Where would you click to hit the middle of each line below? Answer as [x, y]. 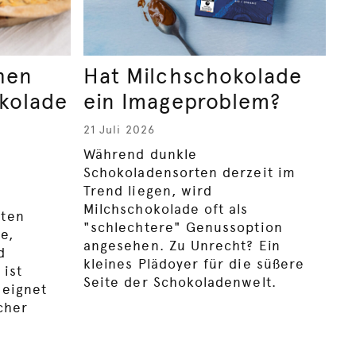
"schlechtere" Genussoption [183, 228]
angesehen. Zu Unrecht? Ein [182, 246]
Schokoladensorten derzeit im [190, 173]
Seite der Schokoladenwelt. [180, 282]
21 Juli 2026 [119, 130]
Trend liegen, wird [148, 191]
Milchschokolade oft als [166, 209]
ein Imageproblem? [182, 102]
